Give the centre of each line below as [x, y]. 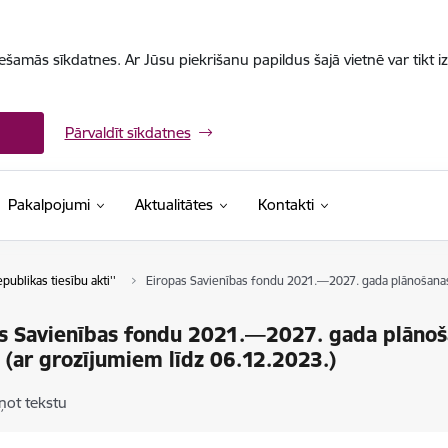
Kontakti [285, 204]
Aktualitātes [173, 204]
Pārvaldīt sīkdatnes [127, 132]
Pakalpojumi [48, 204]
